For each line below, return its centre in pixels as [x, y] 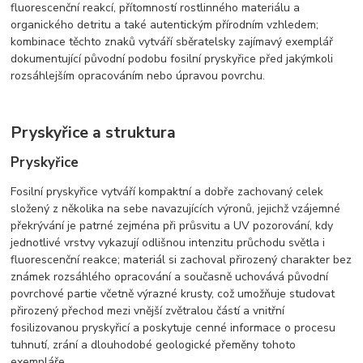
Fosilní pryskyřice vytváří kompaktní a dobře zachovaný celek [167, 191]
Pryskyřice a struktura [94, 132]
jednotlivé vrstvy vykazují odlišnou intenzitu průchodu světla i [168, 242]
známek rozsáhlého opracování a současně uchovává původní [170, 276]
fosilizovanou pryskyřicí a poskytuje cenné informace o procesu [173, 327]
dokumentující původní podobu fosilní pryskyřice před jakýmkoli [172, 58]
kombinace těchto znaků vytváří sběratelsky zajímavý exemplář [172, 41]
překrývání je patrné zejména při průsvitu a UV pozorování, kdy [172, 225]
